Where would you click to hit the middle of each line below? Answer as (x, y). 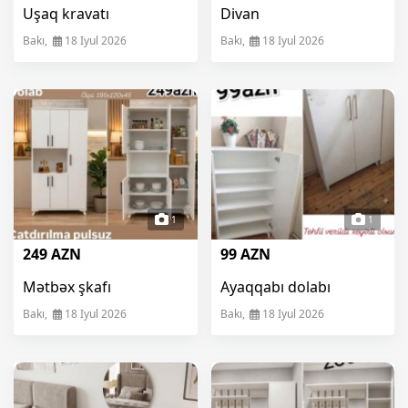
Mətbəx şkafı (67, 287)
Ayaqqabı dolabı (275, 287)
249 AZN (52, 255)
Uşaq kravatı (66, 14)
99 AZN (245, 255)
